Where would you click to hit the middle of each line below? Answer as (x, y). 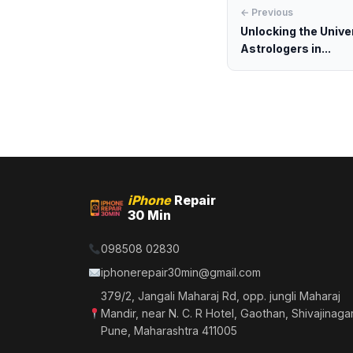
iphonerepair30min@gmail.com (181, 272)
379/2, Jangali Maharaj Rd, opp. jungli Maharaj (221, 296)
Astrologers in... (286, 48)
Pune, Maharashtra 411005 (169, 331)
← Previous (267, 12)
